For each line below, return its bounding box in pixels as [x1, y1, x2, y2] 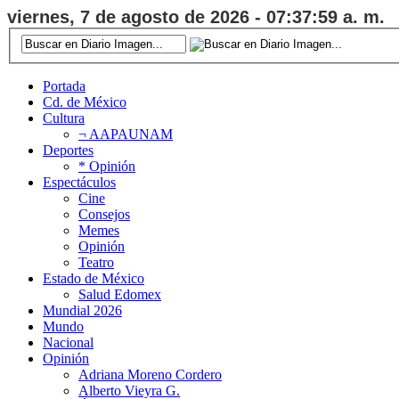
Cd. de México [43, 94, 126, 110]
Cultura [43, 110, 85, 126]
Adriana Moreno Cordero [78, 366, 222, 382]
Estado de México [43, 270, 144, 286]
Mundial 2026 [43, 302, 122, 318]
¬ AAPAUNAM [78, 126, 173, 142]
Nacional [43, 334, 94, 350]
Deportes [43, 142, 94, 158]
